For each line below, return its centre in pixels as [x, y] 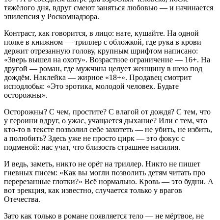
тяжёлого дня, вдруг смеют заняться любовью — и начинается [109, 8]
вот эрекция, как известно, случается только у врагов [93, 190]
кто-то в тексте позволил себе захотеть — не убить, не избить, [108, 129]
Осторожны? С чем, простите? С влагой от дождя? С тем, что [107, 112]
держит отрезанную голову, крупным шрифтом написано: [101, 51]
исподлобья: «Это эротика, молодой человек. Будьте [91, 86]
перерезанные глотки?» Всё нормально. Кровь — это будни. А [109, 181]
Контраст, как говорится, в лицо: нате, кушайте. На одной [101, 33]
